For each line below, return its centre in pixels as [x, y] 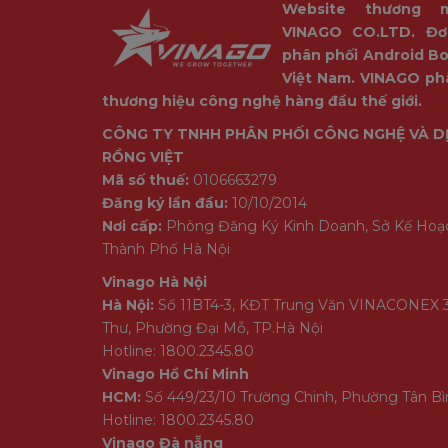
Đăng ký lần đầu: [165, 202]
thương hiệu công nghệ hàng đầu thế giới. [262, 100]
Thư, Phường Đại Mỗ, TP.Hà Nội [212, 327]
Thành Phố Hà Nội [166, 248]
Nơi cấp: [132, 225]
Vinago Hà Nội [154, 281]
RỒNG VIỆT [143, 156]
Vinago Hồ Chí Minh [175, 373]
